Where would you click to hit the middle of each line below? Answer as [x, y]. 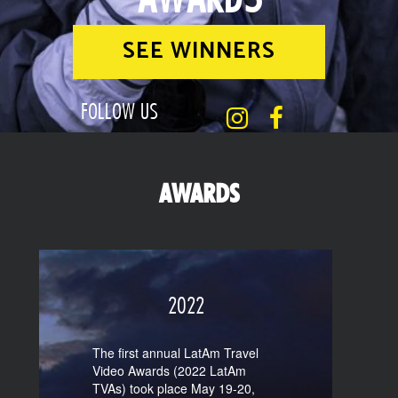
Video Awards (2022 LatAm [169, 370]
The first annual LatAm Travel [175, 353]
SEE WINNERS [199, 52]
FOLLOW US [119, 111]
